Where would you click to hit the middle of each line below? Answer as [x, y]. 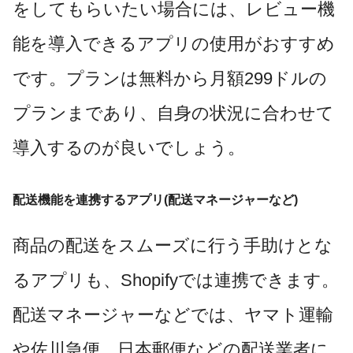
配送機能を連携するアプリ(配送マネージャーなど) [155, 200]
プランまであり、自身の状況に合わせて [173, 113]
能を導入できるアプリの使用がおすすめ [174, 44]
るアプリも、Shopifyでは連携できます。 [176, 280]
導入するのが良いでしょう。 [129, 148]
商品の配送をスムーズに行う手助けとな [173, 245]
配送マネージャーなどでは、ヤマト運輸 [173, 314]
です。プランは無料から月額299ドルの [170, 79]
